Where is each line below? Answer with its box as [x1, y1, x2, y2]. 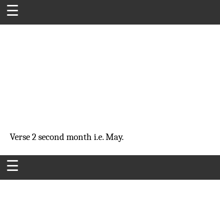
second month [38, 132, 92, 143]
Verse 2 [10, 132, 36, 143]
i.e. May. [92, 132, 124, 143]
